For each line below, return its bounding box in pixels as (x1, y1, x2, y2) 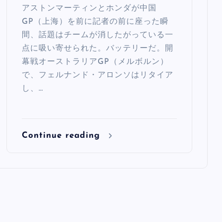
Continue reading (22, 131, 104, 140)
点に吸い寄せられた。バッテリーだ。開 (22, 44, 174, 53)
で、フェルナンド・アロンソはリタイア (22, 71, 174, 79)
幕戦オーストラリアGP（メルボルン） (22, 57, 169, 66)
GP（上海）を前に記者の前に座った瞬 (22, 17, 169, 26)
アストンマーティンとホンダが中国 (22, 4, 157, 12)
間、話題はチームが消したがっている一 (22, 31, 174, 39)
